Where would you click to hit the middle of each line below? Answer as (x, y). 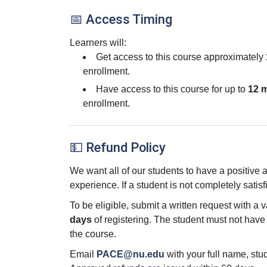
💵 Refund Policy (118, 148)
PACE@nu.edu (131, 254)
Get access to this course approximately (181, 57)
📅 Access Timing (121, 19)
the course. (93, 234)
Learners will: (98, 43)
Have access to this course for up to (172, 89)
